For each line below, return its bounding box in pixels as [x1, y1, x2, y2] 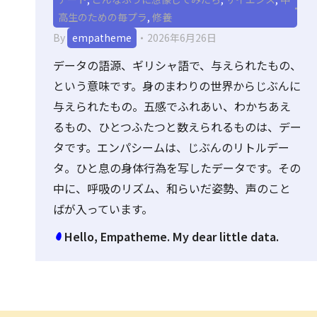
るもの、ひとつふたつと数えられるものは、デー [53, 118, 301, 135]
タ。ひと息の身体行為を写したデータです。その [53, 159, 301, 176]
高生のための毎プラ [58, 10, 147, 24]
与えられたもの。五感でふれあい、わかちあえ [53, 98, 291, 115]
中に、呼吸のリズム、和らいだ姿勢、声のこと [53, 180, 291, 197]
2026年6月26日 [147, 30, 217, 45]
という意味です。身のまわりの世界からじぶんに [53, 77, 301, 94]
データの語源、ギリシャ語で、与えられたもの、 [53, 57, 301, 74]
